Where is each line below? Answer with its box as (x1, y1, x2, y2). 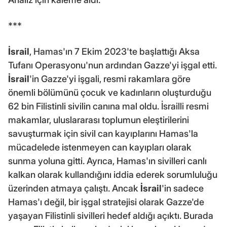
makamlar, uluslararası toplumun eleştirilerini (8, 114, 189, 125)
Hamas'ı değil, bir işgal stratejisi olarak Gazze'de (8, 196, 204, 207)
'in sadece (162, 182, 204, 194)
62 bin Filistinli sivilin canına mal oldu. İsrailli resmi (8, 100, 209, 111)
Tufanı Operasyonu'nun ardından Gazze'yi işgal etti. (8, 59, 217, 70)
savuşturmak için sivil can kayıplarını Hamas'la (8, 128, 198, 139)
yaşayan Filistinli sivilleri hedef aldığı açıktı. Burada (8, 210, 213, 221)
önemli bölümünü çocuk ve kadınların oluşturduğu (8, 87, 211, 98)
